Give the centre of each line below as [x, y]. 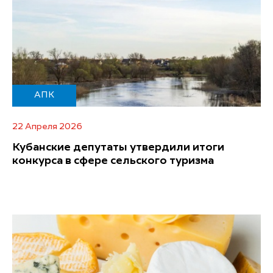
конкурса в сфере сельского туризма [113, 161]
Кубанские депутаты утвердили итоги [118, 147]
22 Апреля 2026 [47, 126]
